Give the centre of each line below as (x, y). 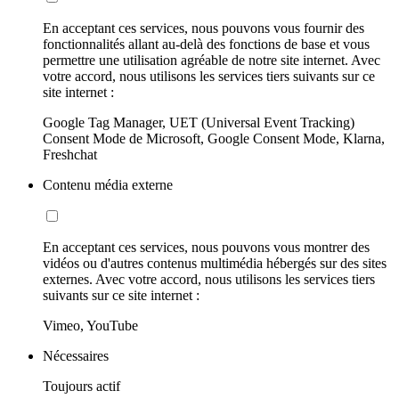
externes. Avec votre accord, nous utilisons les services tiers (209, 280)
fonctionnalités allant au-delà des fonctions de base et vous (206, 45)
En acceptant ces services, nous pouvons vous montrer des (206, 248)
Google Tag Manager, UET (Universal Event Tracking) (199, 123)
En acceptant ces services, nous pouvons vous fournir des (204, 28)
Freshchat (70, 155)
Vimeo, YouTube (90, 326)
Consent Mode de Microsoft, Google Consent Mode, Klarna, (214, 139)
